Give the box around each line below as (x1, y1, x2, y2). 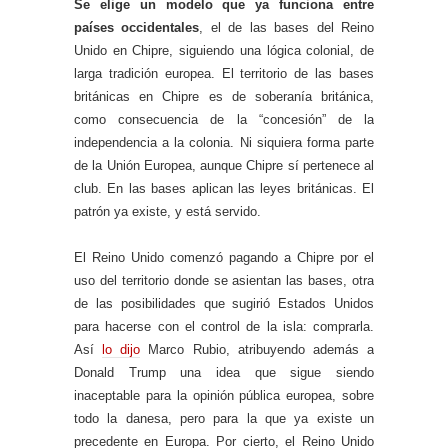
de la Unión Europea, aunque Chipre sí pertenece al (74, 158, 374, 174)
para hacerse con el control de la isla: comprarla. (74, 319, 374, 335)
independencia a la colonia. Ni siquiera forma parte (74, 135, 374, 151)
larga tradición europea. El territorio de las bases (74, 66, 374, 82)
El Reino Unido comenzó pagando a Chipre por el (74, 250, 374, 266)
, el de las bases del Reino (199, 20, 375, 36)
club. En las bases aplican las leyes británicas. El (74, 181, 374, 197)
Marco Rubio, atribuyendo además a (140, 342, 375, 358)
